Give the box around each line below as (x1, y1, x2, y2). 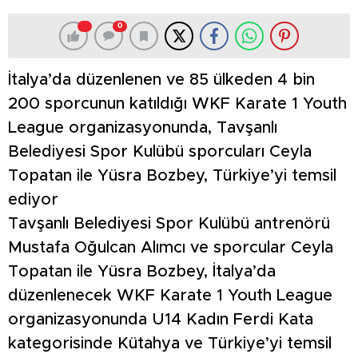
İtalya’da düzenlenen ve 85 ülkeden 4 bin (8, 72, 315, 89)
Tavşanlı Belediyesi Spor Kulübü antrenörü (8, 216, 330, 233)
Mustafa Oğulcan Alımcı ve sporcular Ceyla (8, 240, 333, 257)
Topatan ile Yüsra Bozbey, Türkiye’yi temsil (8, 168, 336, 185)
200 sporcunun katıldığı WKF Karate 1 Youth (8, 96, 347, 113)
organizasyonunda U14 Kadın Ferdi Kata (8, 312, 313, 328)
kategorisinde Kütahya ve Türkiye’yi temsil (8, 336, 332, 352)
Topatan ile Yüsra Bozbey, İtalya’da (8, 264, 276, 280)
